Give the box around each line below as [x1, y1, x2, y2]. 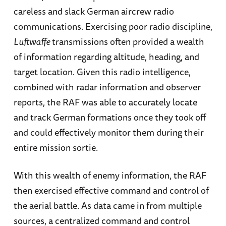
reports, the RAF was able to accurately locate [13, 95, 197, 109]
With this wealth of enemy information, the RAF [13, 168, 206, 183]
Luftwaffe [13, 34, 52, 49]
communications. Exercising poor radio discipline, [13, 19, 212, 34]
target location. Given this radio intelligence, [13, 65, 191, 79]
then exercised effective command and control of [13, 183, 209, 198]
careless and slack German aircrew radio [13, 4, 174, 19]
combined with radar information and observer [13, 80, 201, 94]
